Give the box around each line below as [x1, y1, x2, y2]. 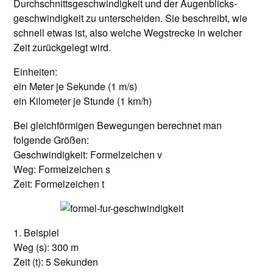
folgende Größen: [13, 133, 90, 147]
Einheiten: [13, 65, 58, 79]
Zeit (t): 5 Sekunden [13, 255, 99, 269]
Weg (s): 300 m [13, 240, 79, 254]
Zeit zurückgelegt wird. [13, 40, 112, 54]
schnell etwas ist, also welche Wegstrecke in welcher [13, 26, 243, 40]
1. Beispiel [13, 225, 60, 239]
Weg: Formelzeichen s [13, 162, 111, 176]
